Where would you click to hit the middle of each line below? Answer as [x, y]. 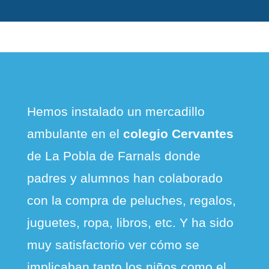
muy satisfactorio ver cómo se [113, 244]
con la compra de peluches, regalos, [131, 200]
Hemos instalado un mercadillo [116, 111]
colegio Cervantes [178, 133]
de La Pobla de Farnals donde [113, 156]
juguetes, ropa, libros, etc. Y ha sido [130, 222]
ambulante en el [75, 133]
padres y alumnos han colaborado [125, 178]
